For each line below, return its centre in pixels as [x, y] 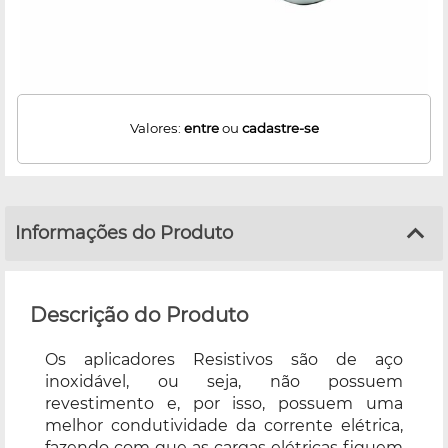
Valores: [156, 128]
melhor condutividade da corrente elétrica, [224, 425]
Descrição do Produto [139, 314]
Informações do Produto [124, 232]
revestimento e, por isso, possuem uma [224, 403]
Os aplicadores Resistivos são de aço [224, 359]
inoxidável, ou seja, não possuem [224, 381]
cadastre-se [280, 128]
